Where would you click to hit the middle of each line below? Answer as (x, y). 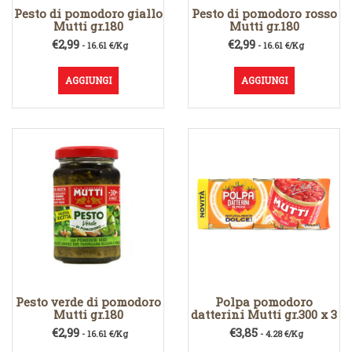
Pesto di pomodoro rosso (264, 14)
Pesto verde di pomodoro (88, 302)
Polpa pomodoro (264, 302)
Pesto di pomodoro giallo (88, 14)
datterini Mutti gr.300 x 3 (264, 315)
